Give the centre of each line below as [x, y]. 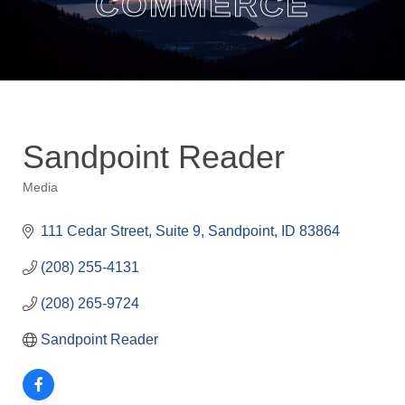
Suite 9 [178, 231]
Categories [65, 202]
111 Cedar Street [94, 231]
